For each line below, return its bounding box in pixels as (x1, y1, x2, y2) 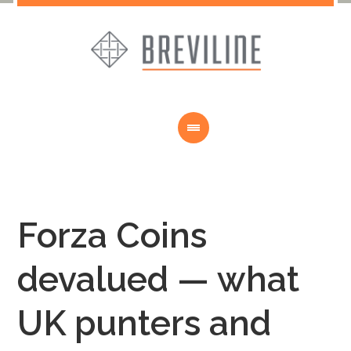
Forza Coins (17, 215, 208, 255)
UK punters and (17, 303, 272, 343)
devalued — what (17, 259, 300, 299)
